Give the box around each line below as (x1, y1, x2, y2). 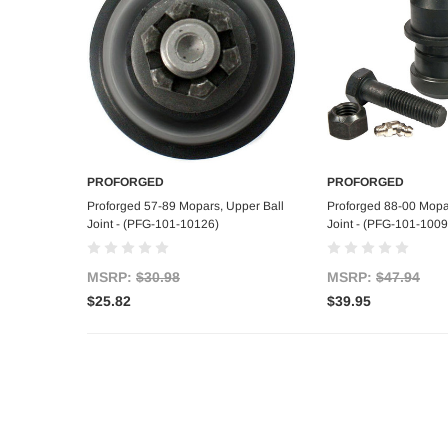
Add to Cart (157, 196, 227, 212)
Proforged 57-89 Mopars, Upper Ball (87, 199, 284, 214)
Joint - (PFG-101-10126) (87, 217, 219, 232)
